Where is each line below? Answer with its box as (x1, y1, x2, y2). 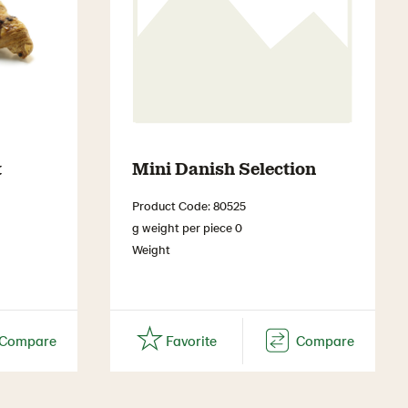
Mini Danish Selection (132, 156, 316, 178)
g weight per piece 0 (132, 219, 242, 235)
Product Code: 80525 (132, 197, 246, 213)
